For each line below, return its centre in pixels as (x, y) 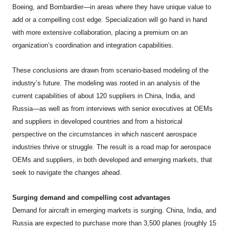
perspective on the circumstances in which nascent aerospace (105, 134)
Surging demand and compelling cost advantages (91, 197)
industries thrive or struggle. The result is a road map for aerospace (112, 147)
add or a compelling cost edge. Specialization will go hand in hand (110, 19)
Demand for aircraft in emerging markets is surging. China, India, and (114, 210)
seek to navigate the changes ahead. (67, 172)
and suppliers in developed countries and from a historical (98, 121)
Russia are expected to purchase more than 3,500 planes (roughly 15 (114, 223)
